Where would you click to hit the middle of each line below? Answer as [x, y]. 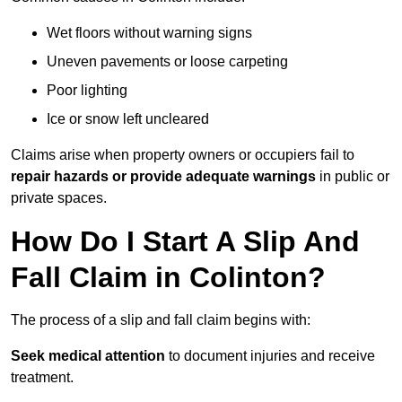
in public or [353, 177]
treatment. [42, 378]
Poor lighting [87, 91]
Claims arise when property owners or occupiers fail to [183, 155]
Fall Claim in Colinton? [168, 278]
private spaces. [59, 198]
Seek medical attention [88, 356]
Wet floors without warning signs [149, 33]
